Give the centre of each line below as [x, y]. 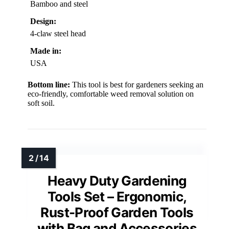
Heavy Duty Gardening [117, 181]
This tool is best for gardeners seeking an [137, 85]
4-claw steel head [58, 34]
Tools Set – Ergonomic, [117, 197]
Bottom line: [49, 85]
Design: [43, 21]
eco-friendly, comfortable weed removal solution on [111, 94]
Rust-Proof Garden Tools [117, 213]
